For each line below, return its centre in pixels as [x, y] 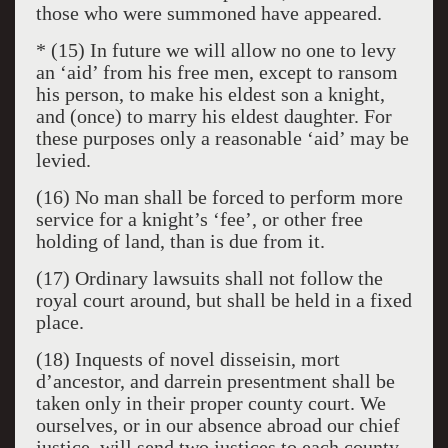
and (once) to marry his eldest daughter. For [213, 116]
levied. [63, 160]
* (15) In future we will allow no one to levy [215, 50]
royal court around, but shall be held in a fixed [223, 300]
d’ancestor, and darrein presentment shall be [215, 381]
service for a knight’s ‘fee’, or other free [199, 219]
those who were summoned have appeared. [208, 13]
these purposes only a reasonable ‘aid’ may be [222, 138]
